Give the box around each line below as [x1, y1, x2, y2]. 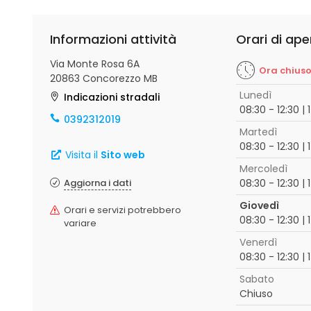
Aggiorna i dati [64, 176, 131, 190]
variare [64, 217, 96, 230]
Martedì [239, 125, 277, 139]
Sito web [100, 148, 145, 162]
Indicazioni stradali [64, 90, 160, 104]
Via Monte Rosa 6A [50, 57, 140, 71]
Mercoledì [239, 162, 287, 176]
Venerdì [239, 235, 277, 249]
